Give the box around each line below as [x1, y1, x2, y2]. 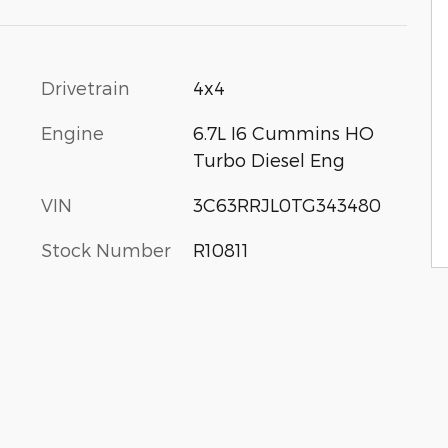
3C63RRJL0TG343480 [192, 193, 381, 215]
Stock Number [41, 238, 171, 260]
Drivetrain [41, 76, 130, 98]
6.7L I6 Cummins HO [192, 121, 374, 143]
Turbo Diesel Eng [192, 148, 345, 170]
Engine [41, 121, 104, 143]
